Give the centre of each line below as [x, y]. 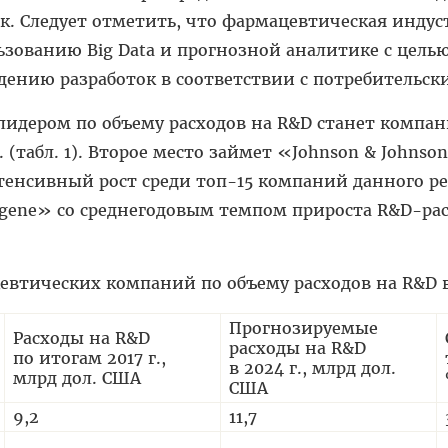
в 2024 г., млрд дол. [312, 367]
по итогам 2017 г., [89, 357]
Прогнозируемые [303, 327]
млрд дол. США [77, 377]
